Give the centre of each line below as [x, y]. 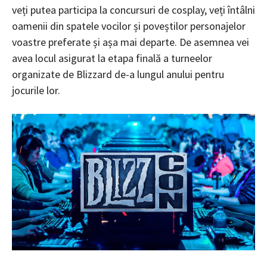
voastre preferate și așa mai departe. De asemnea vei [131, 42]
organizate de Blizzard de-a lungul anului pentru [118, 74]
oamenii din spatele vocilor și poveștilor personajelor [129, 26]
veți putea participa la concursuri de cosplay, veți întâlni [133, 10]
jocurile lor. [36, 90]
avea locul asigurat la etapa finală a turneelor [112, 58]
